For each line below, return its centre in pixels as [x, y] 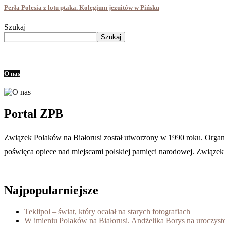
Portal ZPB [34, 113]
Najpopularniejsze [51, 190]
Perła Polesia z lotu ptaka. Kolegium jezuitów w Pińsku [82, 8]
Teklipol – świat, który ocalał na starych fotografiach [107, 211]
